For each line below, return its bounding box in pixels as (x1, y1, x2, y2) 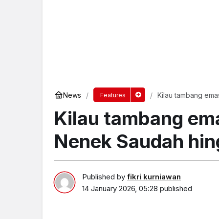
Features (100, 91, 126, 99)
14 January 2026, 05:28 (82, 183, 158, 193)
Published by (82, 172, 127, 181)
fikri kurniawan (127, 172, 181, 181)
